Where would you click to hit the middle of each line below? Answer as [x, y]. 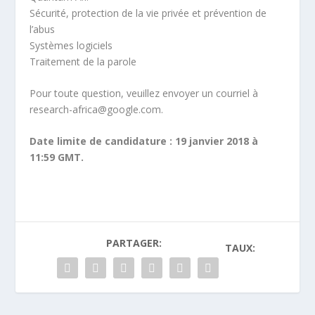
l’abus [43, 29]
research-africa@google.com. [97, 110]
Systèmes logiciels [71, 45]
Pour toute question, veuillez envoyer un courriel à [144, 94]
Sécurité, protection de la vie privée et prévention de [148, 13]
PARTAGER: [134, 243]
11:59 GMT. [57, 157]
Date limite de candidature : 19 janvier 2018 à [144, 141]
